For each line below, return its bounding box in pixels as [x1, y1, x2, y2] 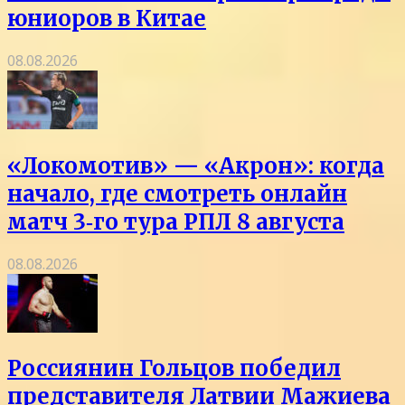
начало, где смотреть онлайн [7, 179, 347, 208]
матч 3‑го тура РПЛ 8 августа [7, 207, 344, 236]
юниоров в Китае [7, 4, 206, 33]
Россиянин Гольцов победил [7, 354, 341, 383]
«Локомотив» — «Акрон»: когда [7, 151, 384, 180]
